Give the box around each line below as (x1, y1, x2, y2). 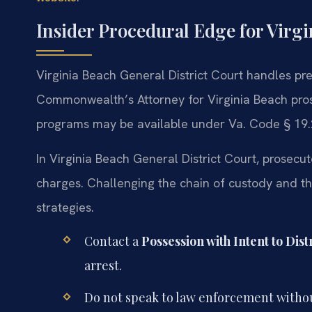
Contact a (84, 233, 141, 250)
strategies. (36, 198, 94, 215)
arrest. (84, 257, 122, 274)
